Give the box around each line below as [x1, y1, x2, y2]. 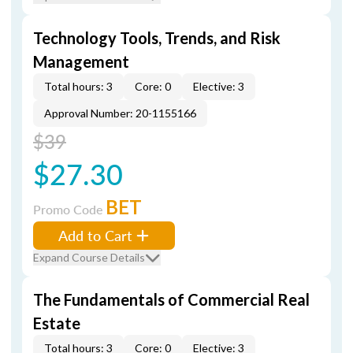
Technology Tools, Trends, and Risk [33, 28, 281, 47]
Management [33, 52, 129, 71]
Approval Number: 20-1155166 [44, 106, 196, 120]
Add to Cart [58, 225, 132, 245]
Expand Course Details [33, 251, 145, 264]
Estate [33, 314, 80, 333]
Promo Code [33, 200, 106, 218]
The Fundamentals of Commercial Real [33, 290, 310, 309]
